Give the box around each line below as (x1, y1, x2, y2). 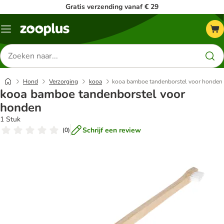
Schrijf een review (82, 125, 141, 135)
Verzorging (49, 77, 78, 85)
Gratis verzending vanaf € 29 (65, 2, 158, 11)
